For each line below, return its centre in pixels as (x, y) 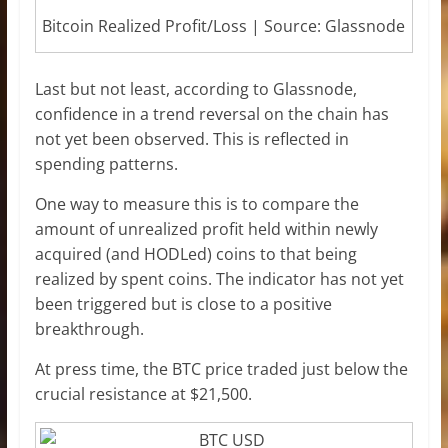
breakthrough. (89, 329)
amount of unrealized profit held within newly (206, 229)
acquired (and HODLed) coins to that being (195, 254)
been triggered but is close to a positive (183, 304)
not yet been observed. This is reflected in (191, 139)
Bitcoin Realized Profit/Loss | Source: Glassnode (224, 26)
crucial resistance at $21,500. (143, 394)
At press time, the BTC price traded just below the (221, 369)
